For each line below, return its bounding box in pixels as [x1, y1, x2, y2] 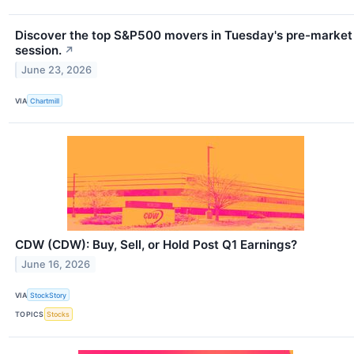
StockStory [30, 290, 67, 299]
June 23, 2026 [21, 63, 92, 76]
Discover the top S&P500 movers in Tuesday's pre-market [15, 28, 352, 43]
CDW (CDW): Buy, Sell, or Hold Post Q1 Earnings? [15, 237, 297, 253]
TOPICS [15, 309, 44, 318]
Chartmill [30, 96, 60, 105]
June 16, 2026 [21, 258, 91, 270]
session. [15, 43, 62, 58]
